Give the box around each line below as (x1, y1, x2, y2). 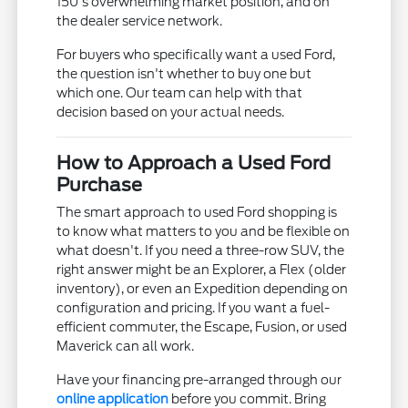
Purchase (56, 173, 143, 196)
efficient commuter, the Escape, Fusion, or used (56, 319, 348, 334)
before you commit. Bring (168, 391, 327, 406)
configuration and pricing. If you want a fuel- (56, 300, 331, 315)
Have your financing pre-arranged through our (56, 372, 342, 387)
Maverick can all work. (56, 338, 195, 353)
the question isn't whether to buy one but (56, 66, 312, 81)
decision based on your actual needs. (56, 104, 285, 119)
